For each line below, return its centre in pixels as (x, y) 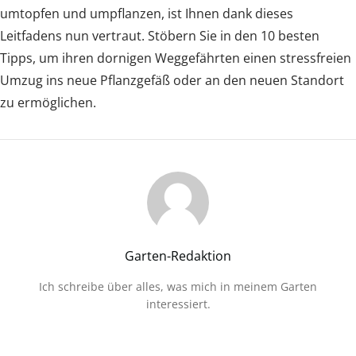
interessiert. (178, 304)
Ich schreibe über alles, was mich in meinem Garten (178, 286)
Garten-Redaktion (178, 255)
